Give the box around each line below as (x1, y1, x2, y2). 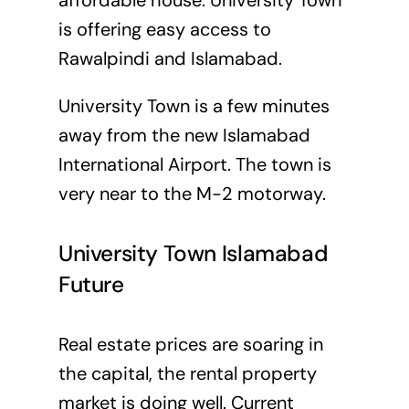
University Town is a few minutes (58, 94, 330, 119)
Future (58, 269, 124, 299)
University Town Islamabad (58, 238, 329, 268)
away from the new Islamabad (58, 123, 310, 148)
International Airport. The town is (58, 152, 331, 177)
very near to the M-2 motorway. (58, 182, 326, 206)
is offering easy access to (58, 17, 271, 42)
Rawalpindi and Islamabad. (58, 47, 282, 71)
